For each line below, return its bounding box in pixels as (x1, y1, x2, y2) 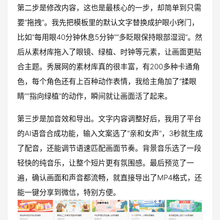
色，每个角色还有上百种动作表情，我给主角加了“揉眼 (17, 77, 196, 86)
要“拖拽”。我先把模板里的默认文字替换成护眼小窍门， (17, 18, 199, 27)
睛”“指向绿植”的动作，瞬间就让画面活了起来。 (17, 91, 172, 101)
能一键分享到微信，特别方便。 (17, 188, 120, 197)
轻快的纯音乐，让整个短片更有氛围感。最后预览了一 (17, 158, 194, 168)
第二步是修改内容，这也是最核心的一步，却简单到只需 (17, 3, 201, 13)
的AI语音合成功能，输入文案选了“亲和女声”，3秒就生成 (17, 129, 203, 138)
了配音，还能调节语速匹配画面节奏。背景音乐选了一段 (17, 143, 201, 153)
